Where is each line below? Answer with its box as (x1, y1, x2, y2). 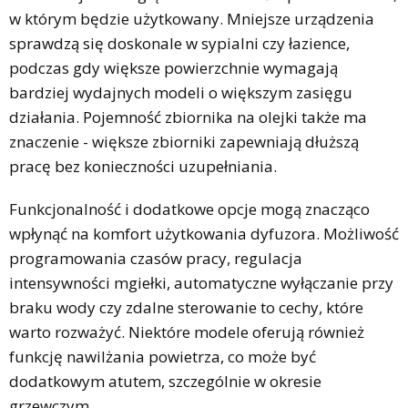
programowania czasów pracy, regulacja (9, 247, 302, 269)
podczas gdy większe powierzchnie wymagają (9, 56, 338, 78)
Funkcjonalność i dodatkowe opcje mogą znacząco (9, 198, 370, 219)
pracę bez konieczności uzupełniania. (9, 155, 277, 177)
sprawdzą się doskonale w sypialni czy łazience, (9, 32, 350, 54)
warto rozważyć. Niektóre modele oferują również (9, 321, 364, 342)
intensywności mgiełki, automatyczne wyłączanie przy (9, 271, 393, 293)
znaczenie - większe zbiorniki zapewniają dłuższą (9, 130, 359, 152)
